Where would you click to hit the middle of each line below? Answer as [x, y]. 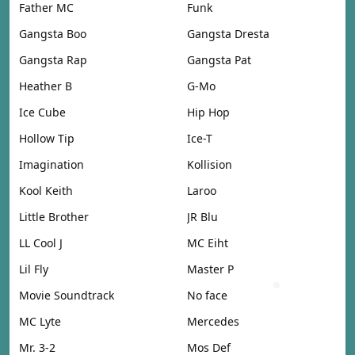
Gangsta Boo [53, 33]
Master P [210, 269]
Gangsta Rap [53, 59]
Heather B [46, 86]
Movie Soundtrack [67, 295]
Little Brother [54, 216]
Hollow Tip [47, 138]
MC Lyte [40, 321]
